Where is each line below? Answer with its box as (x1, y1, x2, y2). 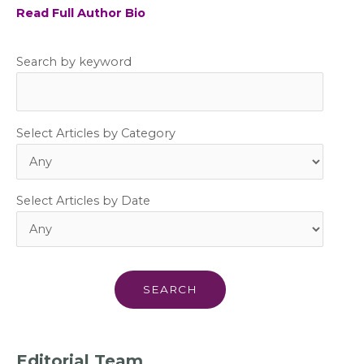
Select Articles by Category (16, 125, 175, 141)
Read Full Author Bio (16, 5, 145, 20)
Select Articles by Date (16, 193, 150, 209)
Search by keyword (16, 54, 132, 69)
